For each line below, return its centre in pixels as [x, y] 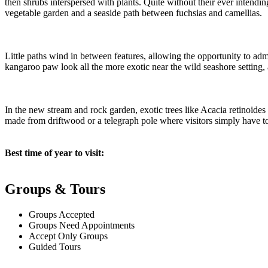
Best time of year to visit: [54, 153]
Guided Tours [55, 246]
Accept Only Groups [68, 236]
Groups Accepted [62, 214]
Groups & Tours [55, 189]
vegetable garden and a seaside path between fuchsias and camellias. [133, 13]
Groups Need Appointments [82, 225]
